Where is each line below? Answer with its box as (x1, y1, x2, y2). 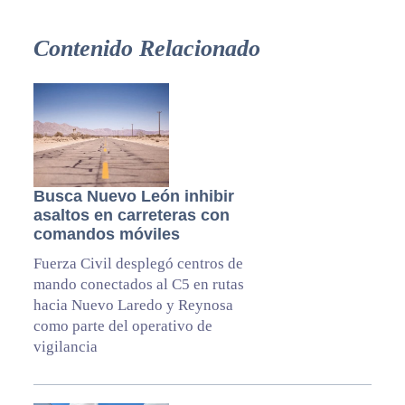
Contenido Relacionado (33, 34, 260, 61)
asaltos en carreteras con (33, 205, 230, 224)
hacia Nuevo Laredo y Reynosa (33, 296, 233, 314)
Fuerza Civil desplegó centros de (33, 254, 243, 272)
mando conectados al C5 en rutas (33, 275, 244, 293)
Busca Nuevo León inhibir (33, 186, 234, 205)
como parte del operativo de (33, 316, 212, 334)
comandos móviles (33, 224, 180, 243)
